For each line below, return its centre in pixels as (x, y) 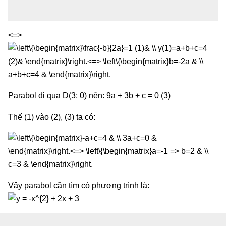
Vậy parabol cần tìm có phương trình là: (79, 185)
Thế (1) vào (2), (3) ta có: (52, 117)
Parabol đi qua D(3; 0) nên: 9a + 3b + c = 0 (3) (89, 95)
